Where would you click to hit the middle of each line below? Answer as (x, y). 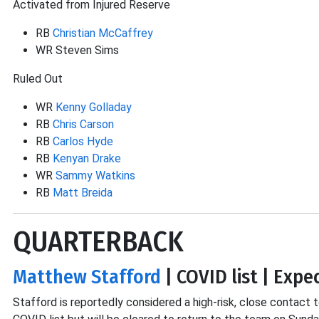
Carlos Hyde (83, 141)
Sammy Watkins (95, 176)
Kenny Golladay (94, 107)
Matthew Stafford (87, 277)
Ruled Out (38, 79)
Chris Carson (83, 124)
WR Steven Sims (77, 50)
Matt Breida (83, 193)
